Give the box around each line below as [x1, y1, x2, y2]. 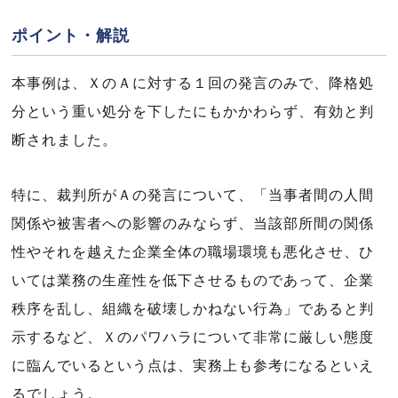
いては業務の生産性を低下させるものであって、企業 [12, 273, 374, 288]
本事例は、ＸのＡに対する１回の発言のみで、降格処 [12, 76, 374, 91]
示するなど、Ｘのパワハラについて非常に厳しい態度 [12, 330, 374, 345]
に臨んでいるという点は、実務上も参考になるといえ [12, 358, 374, 373]
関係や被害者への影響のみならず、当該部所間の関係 [12, 216, 374, 231]
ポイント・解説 [12, 27, 131, 44]
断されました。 [12, 132, 118, 147]
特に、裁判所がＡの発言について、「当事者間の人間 [12, 187, 374, 203]
